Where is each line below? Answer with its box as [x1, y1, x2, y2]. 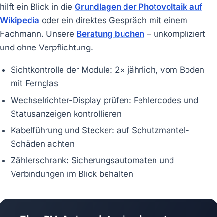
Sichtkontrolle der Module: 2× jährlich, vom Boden [11, 65, 205, 75]
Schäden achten [11, 139, 75, 149]
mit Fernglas [11, 78, 59, 89]
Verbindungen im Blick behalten [11, 169, 134, 179]
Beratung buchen [77, 29, 144, 39]
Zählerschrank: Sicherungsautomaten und [11, 155, 174, 166]
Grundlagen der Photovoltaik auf [75, 1, 202, 12]
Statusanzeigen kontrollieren [11, 108, 122, 119]
